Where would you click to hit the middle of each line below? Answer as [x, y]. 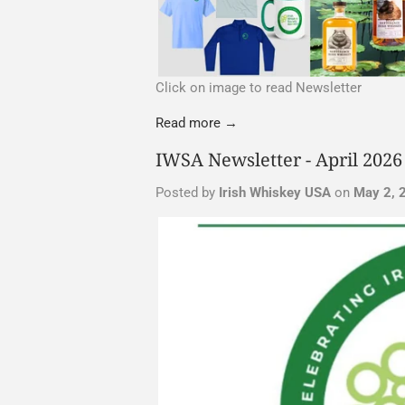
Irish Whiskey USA [275, 192]
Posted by [187, 192]
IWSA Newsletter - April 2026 [279, 159]
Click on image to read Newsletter [259, 87]
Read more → [197, 122]
